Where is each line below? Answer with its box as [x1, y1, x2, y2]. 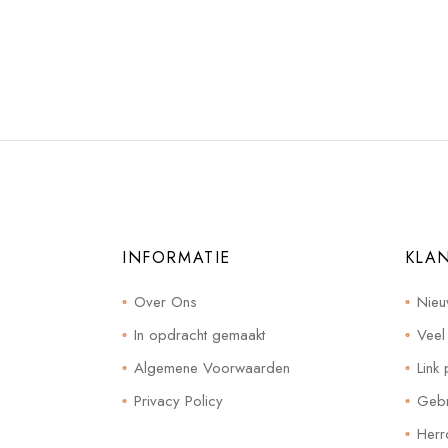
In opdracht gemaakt [134, 324, 265, 346]
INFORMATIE [122, 246, 231, 269]
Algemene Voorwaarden [134, 357, 290, 379]
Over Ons [134, 291, 197, 313]
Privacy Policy [134, 390, 223, 412]
